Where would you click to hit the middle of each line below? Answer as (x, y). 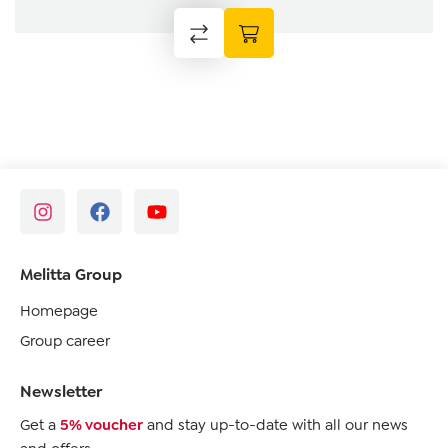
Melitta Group (71, 275)
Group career (65, 341)
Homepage (59, 311)
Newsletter (61, 392)
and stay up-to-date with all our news (275, 425)
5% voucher (101, 425)
